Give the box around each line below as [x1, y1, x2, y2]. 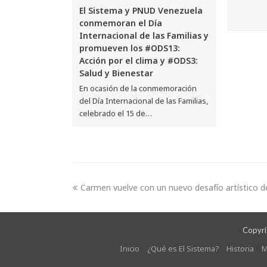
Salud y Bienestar [79, 67, 153, 79]
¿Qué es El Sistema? [147, 243, 219, 254]
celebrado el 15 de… [79, 107, 152, 119]
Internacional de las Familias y [79, 29, 209, 41]
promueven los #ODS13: [79, 42, 180, 54]
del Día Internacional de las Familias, [79, 95, 208, 106]
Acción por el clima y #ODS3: [79, 54, 198, 66]
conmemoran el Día [79, 17, 162, 29]
